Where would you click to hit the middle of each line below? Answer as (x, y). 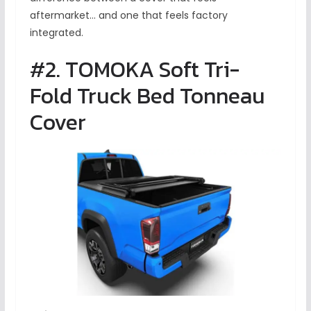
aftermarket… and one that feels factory (128, 15)
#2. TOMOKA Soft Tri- (134, 69)
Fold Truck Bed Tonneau (147, 95)
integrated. (56, 32)
